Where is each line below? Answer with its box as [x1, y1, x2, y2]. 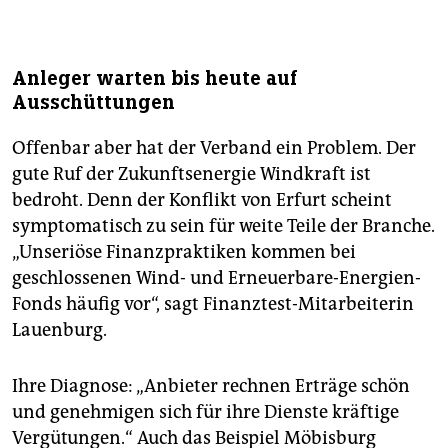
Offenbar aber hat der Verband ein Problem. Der [12, 137, 416, 160]
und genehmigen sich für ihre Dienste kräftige [12, 401, 399, 424]
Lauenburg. [12, 319, 107, 342]
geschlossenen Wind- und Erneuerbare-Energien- [12, 267, 421, 290]
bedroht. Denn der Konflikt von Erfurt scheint [12, 189, 392, 212]
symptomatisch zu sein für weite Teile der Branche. [12, 215, 435, 238]
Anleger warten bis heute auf [12, 66, 298, 92]
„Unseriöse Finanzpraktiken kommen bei [12, 241, 356, 264]
